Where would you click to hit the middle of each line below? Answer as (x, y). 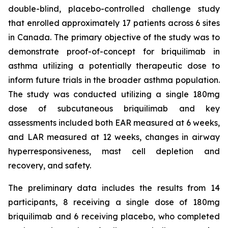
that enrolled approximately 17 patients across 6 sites (114, 23)
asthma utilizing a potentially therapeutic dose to (114, 66)
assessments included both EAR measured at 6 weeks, (114, 123)
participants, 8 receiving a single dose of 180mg (114, 202)
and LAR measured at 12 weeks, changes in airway (114, 137)
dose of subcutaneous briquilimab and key (114, 108)
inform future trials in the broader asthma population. (114, 80)
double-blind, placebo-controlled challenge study (114, 9)
